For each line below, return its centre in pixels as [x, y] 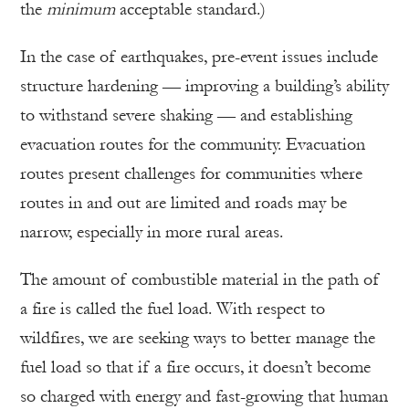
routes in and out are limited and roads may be [184, 203]
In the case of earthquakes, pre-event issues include [199, 57]
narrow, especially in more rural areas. [152, 232]
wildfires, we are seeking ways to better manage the [198, 338]
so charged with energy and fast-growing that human [204, 396]
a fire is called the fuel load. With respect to [173, 309]
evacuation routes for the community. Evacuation [193, 144]
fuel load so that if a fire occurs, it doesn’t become [195, 367]
